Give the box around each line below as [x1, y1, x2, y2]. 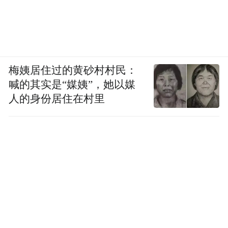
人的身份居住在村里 [9, 93, 105, 104]
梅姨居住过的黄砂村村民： [9, 64, 137, 76]
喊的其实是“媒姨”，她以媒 [9, 78, 136, 90]
